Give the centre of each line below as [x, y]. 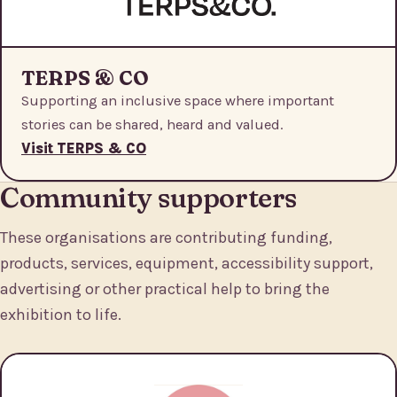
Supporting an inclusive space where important [178, 101]
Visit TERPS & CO [84, 149]
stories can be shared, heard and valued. [152, 125]
